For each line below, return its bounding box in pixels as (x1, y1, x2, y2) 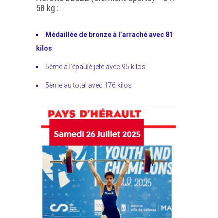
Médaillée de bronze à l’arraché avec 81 (45, 31, 173, 39)
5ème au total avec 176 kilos (45, 81, 132, 90)
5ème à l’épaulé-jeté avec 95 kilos (45, 63, 145, 71)
